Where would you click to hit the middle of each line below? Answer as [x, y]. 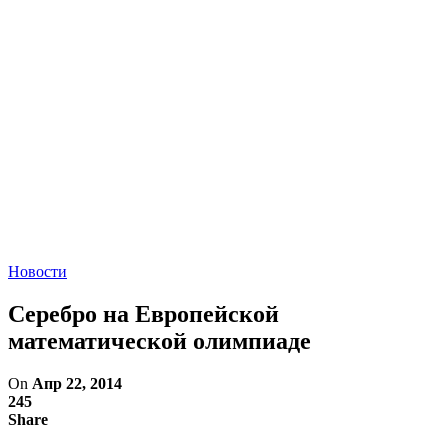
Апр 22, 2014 [77, 383]
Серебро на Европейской [143, 313]
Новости [37, 271]
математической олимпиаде [159, 340]
